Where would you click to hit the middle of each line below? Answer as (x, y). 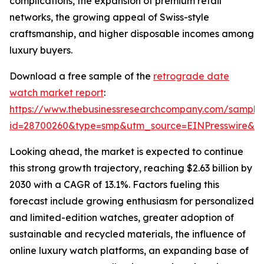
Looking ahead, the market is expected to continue (126, 152)
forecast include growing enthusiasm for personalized (132, 201)
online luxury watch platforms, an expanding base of (129, 251)
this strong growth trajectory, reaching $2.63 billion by (131, 168)
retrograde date (191, 76)
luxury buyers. (41, 50)
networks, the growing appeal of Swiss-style (109, 17)
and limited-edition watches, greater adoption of (122, 218)
